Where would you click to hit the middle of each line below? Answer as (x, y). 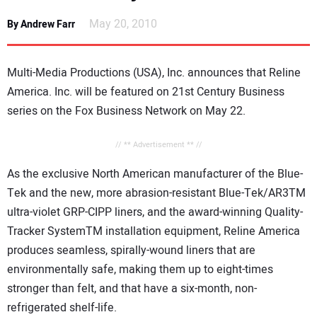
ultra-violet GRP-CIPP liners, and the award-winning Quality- (155, 213)
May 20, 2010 (123, 24)
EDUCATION (54, 91)
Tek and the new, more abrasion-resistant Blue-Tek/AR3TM (156, 194)
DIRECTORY (54, 51)
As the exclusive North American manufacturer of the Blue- (155, 174)
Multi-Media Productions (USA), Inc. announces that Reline (154, 73)
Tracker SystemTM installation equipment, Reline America (154, 232)
